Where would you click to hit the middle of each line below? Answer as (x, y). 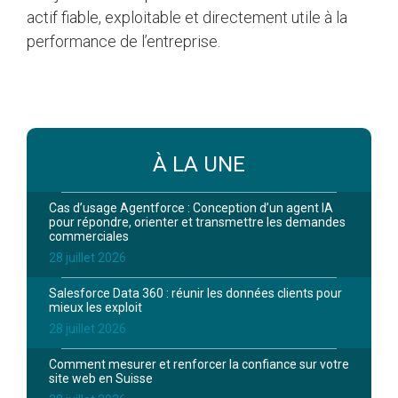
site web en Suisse (101, 379)
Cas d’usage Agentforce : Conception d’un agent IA (191, 208)
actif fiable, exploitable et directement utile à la (187, 17)
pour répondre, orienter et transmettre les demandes (197, 223)
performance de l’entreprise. (125, 41)
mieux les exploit (96, 308)
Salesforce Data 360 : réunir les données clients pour (195, 294)
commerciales (89, 237)
